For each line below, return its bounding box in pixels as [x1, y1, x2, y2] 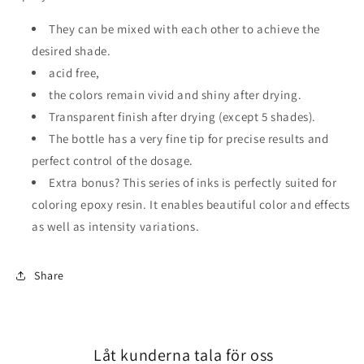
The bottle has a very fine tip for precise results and [49, 131, 329, 146]
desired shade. [32, 43, 111, 58]
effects [314, 197, 351, 212]
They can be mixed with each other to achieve [49, 21, 300, 37]
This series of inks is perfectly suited [122, 175, 319, 190]
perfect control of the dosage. [32, 153, 194, 168]
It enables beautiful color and [149, 197, 312, 212]
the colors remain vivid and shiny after [49, 87, 260, 102]
